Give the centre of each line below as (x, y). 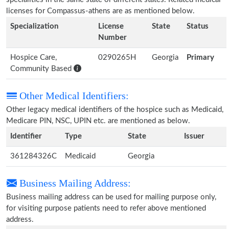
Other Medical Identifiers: (73, 96)
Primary (200, 58)
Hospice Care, (33, 58)
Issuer (194, 136)
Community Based (42, 69)
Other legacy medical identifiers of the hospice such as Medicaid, (115, 110)
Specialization (34, 26)
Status (198, 26)
